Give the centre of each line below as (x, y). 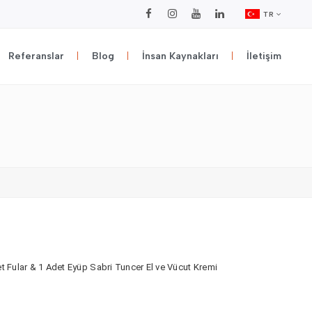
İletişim (264, 56)
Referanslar (36, 56)
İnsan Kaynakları (180, 56)
